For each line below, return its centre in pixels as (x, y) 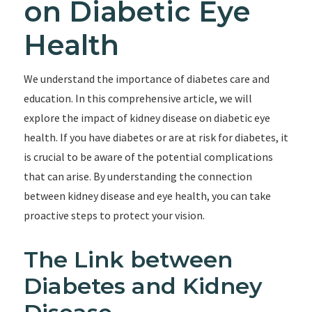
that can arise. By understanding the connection (138, 176)
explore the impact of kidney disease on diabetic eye (147, 118)
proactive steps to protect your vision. (114, 215)
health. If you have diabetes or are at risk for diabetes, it (156, 137)
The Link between (128, 259)
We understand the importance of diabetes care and (146, 79)
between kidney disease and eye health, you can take (147, 196)
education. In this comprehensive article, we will (138, 98)
